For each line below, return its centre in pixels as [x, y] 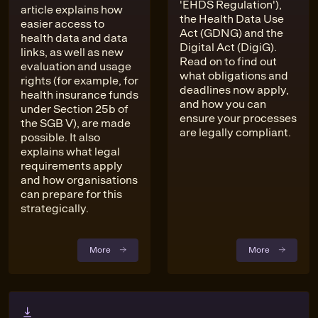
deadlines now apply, [234, 90]
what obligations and [234, 76]
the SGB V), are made [76, 124]
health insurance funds [79, 95]
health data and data [74, 38]
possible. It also [60, 138]
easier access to [62, 24]
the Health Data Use [232, 19]
